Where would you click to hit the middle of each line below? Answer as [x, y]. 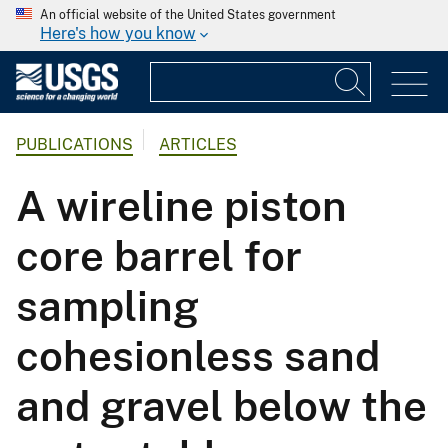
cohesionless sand [198, 356]
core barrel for [159, 256]
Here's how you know [118, 33]
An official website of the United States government [188, 15]
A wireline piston [181, 206]
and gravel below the [221, 406]
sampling [107, 306]
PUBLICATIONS [74, 145]
